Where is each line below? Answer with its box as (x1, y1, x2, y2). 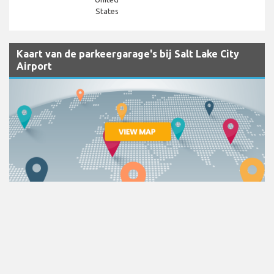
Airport (17, 61, 52, 72)
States (95, 7, 119, 16)
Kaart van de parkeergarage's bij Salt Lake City (17, 48, 239, 60)
